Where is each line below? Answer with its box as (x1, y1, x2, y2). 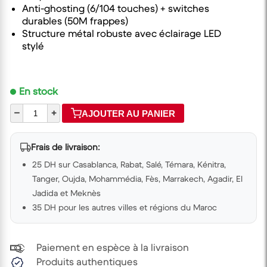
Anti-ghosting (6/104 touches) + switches (22, 2, 209, 15)
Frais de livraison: (31, 141, 100, 153)
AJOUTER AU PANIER (82, 108, 175, 119)
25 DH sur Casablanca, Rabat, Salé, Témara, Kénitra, (32, 159, 226, 170)
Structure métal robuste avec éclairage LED (22, 27, 221, 41)
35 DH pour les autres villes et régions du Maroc (32, 202, 217, 213)
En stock (19, 85, 58, 98)
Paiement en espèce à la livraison (36, 241, 189, 254)
